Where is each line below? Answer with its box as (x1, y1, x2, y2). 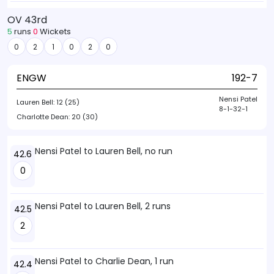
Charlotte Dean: (17, 112, 72, 122)
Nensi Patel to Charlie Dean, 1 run (35, 255, 174, 267)
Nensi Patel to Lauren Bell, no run (35, 145, 172, 157)
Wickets (38, 26, 71, 37)
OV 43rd (7, 13, 47, 27)
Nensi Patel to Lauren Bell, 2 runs (35, 200, 171, 212)
